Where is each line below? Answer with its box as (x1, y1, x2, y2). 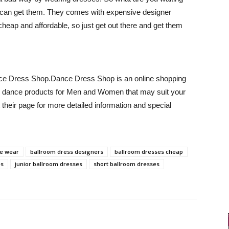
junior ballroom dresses (15, 160, 82, 168)
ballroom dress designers (30, 148, 103, 155)
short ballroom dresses (94, 160, 159, 168)
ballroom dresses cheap (114, 148, 183, 155)
